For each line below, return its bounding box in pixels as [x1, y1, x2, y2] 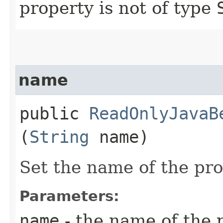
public [19, 104, 89, 124]
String [29, 127, 89, 147]
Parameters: [19, 188, 119, 205]
